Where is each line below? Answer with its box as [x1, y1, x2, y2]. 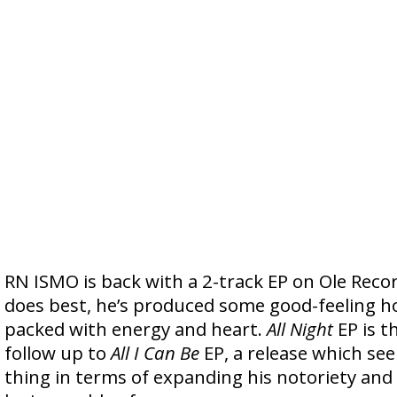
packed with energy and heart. [4, 316, 267, 341]
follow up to [4, 340, 111, 365]
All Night [267, 316, 333, 341]
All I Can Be [111, 340, 199, 365]
